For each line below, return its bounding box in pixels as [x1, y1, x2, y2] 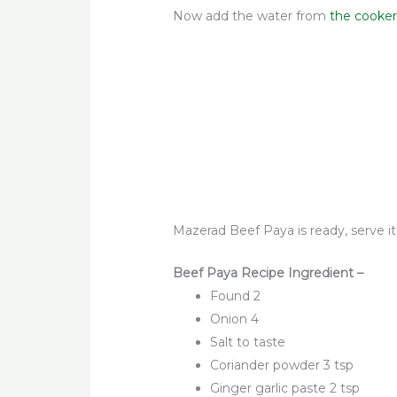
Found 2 [210, 287, 261, 304]
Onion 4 [210, 310, 260, 327]
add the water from [206, 7, 331, 24]
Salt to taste [210, 333, 286, 350]
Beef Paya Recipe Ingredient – [173, 264, 364, 281]
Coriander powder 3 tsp [210, 356, 354, 373]
